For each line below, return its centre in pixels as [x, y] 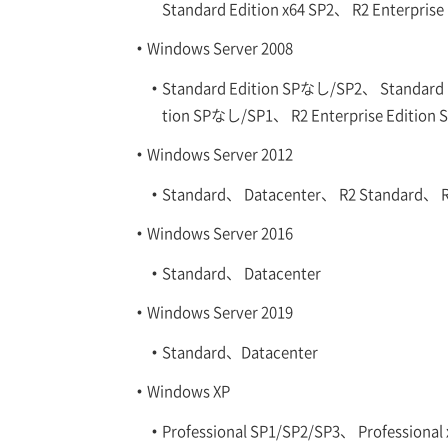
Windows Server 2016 [220, 232]
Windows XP [188, 390]
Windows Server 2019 [220, 311]
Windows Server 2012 [220, 153]
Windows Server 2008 [220, 47]
